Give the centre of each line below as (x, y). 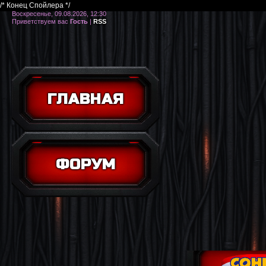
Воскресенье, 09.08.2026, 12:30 (59, 14)
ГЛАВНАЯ (85, 99)
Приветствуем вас (40, 21)
